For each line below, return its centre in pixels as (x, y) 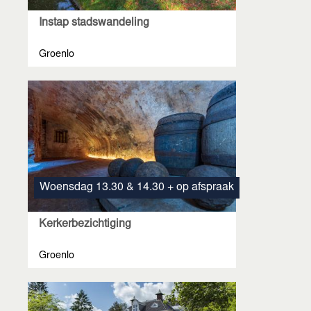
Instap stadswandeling (94, 23)
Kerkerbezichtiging (85, 225)
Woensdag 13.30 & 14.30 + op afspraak (137, 188)
